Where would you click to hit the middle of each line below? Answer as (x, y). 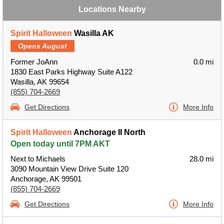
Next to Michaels (38, 159)
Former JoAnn (34, 62)
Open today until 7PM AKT (60, 144)
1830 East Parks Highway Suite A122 (71, 72)
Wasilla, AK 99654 (40, 82)
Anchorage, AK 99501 (46, 179)
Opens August (42, 46)
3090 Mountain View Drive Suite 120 (69, 169)
